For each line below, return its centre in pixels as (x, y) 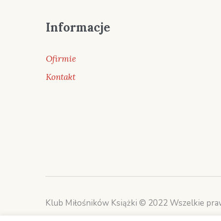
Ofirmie (61, 58)
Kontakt (60, 77)
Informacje (78, 27)
